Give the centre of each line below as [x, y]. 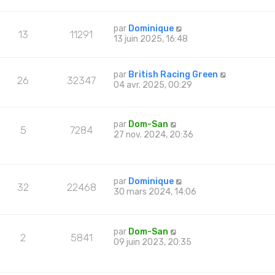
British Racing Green [173, 74]
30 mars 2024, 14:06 [155, 192]
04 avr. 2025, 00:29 [153, 85]
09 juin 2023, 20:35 [153, 242]
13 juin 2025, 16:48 [151, 39]
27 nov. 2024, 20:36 [154, 135]
